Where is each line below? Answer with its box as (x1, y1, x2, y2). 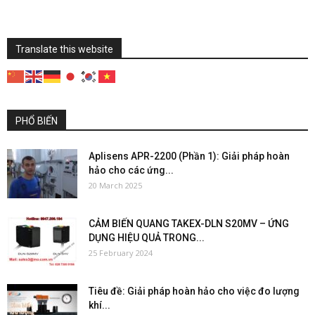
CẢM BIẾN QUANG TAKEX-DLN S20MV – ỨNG (89, 218, 289, 229)
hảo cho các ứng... (89, 165, 174, 176)
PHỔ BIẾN (15, 115, 58, 127)
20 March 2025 (89, 180, 142, 191)
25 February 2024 (89, 247, 153, 258)
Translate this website (15, 43, 113, 55)
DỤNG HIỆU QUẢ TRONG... (89, 232, 205, 243)
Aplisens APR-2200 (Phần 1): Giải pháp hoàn (89, 150, 290, 162)
